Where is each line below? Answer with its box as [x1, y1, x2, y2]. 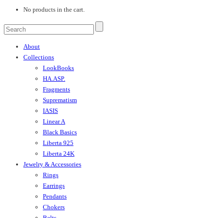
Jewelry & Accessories [23, 161, 81, 168]
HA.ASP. [43, 75, 65, 83]
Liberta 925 [43, 139, 73, 147]
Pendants [43, 193, 67, 200]
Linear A [43, 118, 65, 126]
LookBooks [43, 64, 74, 72]
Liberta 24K [43, 150, 74, 158]
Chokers [43, 203, 65, 211]
